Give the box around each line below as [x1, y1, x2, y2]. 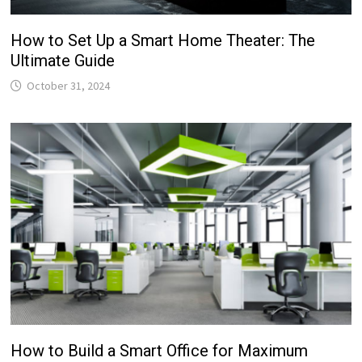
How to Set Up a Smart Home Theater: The [11, 30, 316, 50]
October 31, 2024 [27, 78, 111, 93]
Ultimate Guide [11, 50, 116, 70]
